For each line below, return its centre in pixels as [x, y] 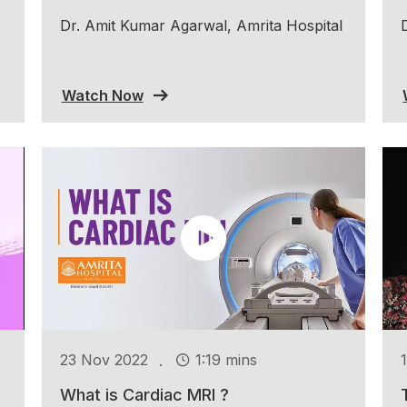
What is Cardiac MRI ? [144, 394]
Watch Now [102, 95]
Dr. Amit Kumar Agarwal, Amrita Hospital [201, 25]
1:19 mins [226, 360]
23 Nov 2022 [104, 360]
